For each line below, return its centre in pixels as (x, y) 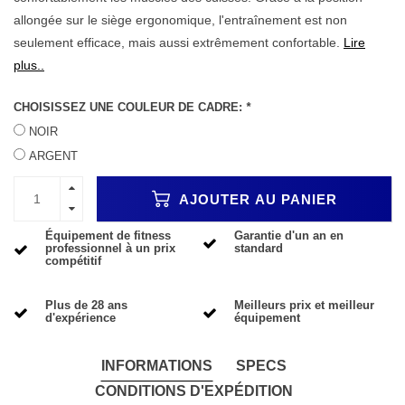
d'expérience (80, 318)
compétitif (73, 261)
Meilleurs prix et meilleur (304, 306)
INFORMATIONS (156, 365)
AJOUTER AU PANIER (255, 199)
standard (259, 249)
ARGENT (53, 157)
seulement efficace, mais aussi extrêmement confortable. (179, 42)
